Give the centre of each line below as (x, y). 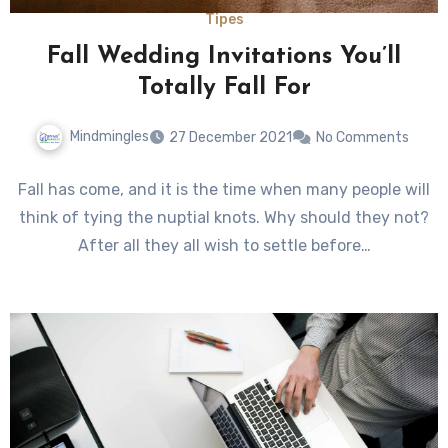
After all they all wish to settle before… (224, 245)
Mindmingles (109, 137)
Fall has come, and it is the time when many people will (224, 189)
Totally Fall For (224, 88)
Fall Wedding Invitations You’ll (224, 57)
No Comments (362, 137)
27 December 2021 (230, 137)
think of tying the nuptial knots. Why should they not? (224, 217)
